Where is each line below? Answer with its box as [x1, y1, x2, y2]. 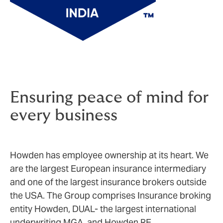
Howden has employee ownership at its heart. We [10, 149, 209, 161]
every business [10, 108, 117, 123]
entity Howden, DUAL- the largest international [10, 203, 196, 215]
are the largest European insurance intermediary [10, 163, 206, 174]
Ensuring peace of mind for [10, 90, 209, 106]
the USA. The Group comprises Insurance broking [10, 190, 211, 201]
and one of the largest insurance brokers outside [10, 176, 207, 188]
